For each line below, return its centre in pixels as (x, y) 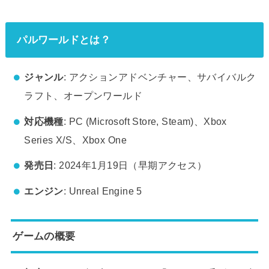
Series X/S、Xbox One (75, 140)
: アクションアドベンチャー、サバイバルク (160, 77)
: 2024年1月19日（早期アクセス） (130, 165)
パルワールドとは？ (64, 40)
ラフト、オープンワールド (83, 96)
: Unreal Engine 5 (103, 191)
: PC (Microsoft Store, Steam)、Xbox (145, 121)
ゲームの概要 (44, 236)
